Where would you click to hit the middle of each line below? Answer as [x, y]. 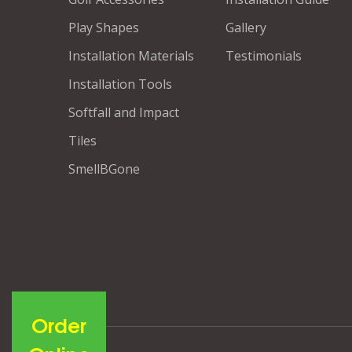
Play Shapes [104, 27]
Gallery [246, 27]
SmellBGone [104, 169]
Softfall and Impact [124, 112]
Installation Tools [120, 84]
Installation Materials [131, 56]
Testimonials [264, 56]
